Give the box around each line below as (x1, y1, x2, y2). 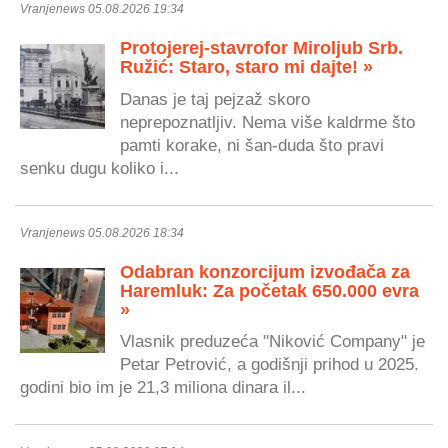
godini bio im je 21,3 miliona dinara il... (20, 378, 306, 397)
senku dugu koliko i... (20, 158, 179, 177)
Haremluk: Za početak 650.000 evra (120, 280, 419, 301)
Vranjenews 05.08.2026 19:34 (20, 2, 184, 17)
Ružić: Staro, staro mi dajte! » (120, 57, 373, 78)
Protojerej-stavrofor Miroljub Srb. (120, 38, 403, 59)
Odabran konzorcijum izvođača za (120, 261, 410, 282)
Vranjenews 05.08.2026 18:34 (20, 225, 184, 240)
